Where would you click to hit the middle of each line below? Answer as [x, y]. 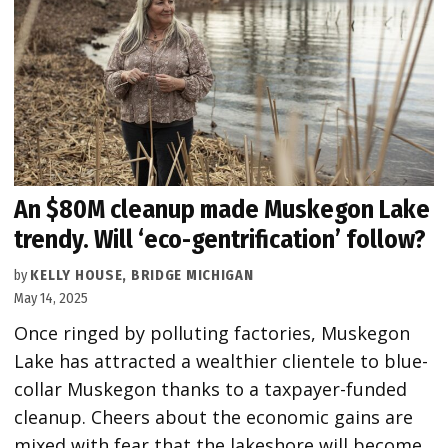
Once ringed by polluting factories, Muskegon [212, 333]
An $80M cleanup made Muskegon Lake [222, 210]
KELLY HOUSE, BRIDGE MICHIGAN [142, 276]
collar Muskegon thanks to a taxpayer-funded [211, 389]
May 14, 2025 [51, 299]
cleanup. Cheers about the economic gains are [214, 417]
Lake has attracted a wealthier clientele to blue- [221, 361]
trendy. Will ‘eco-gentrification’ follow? [220, 240]
